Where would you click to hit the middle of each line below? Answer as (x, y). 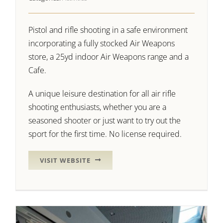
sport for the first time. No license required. (105, 134)
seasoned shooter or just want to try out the (105, 120)
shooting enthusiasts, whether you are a (98, 107)
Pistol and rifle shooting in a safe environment (108, 30)
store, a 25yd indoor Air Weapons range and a (109, 56)
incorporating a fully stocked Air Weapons (102, 43)
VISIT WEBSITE (65, 160)
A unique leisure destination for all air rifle (102, 93)
